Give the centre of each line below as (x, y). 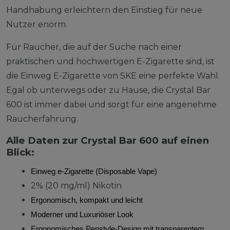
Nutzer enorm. (37, 24)
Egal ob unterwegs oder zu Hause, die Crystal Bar (108, 90)
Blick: (20, 152)
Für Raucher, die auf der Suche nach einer (94, 47)
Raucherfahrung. (42, 119)
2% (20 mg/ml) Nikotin (76, 185)
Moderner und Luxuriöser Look (82, 214)
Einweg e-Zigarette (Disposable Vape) (94, 171)
